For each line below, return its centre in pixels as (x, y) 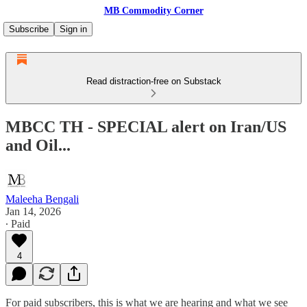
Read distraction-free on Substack (153, 81)
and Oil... (38, 145)
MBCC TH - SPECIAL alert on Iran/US (146, 126)
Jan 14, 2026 (33, 211)
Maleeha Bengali (42, 199)
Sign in (73, 29)
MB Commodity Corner (153, 11)
